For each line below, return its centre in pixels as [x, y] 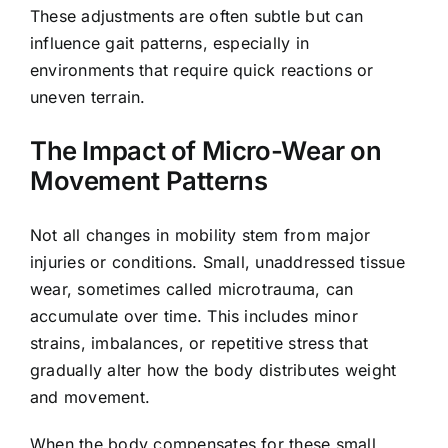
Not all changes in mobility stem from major [200, 235]
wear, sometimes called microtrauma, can [192, 289]
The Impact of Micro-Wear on [206, 151]
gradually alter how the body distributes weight [213, 370]
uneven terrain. [88, 96]
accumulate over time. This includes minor [194, 316]
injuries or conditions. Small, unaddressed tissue [217, 262]
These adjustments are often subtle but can [197, 15]
